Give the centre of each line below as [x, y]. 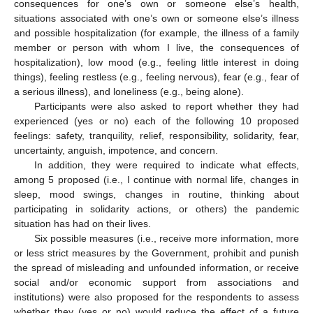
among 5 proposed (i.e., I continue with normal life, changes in [156, 180]
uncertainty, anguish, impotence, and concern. [116, 151]
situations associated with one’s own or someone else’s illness [156, 19]
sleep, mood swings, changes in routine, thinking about [156, 195]
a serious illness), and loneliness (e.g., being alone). [129, 92]
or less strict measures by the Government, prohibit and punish [156, 253]
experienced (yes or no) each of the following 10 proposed [156, 121]
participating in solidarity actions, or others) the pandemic [156, 209]
